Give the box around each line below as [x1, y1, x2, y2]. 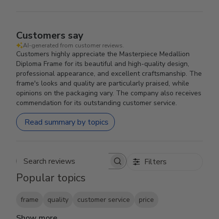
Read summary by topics [24, 116, 109, 128]
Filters [144, 156, 167, 167]
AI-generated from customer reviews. [23, 42, 125, 49]
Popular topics [16, 171, 86, 185]
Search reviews [70, 160, 123, 171]
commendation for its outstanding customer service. [16, 98, 177, 108]
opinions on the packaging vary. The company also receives [16, 88, 202, 98]
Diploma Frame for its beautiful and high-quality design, [16, 59, 190, 68]
